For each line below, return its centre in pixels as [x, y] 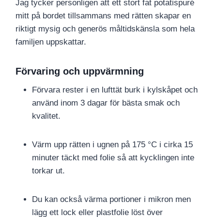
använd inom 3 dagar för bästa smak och [106, 103]
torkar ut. [48, 171]
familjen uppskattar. [51, 42]
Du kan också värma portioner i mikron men [111, 200]
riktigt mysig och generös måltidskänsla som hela [105, 29]
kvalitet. [46, 116]
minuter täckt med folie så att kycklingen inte [113, 158]
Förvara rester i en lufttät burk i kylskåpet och [115, 90]
